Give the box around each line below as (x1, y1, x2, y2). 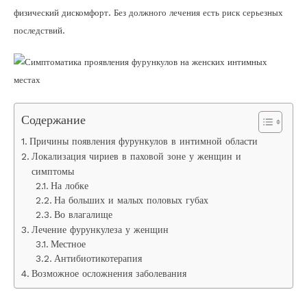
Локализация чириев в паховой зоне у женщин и (31, 151, 241, 162)
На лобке (51, 180, 89, 191)
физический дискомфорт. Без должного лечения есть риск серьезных (14, 8, 283, 18)
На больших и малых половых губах (54, 195, 209, 206)
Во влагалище (54, 209, 113, 220)
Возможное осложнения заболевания (31, 268, 186, 279)
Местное (51, 238, 86, 249)
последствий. (14, 25, 65, 36)
